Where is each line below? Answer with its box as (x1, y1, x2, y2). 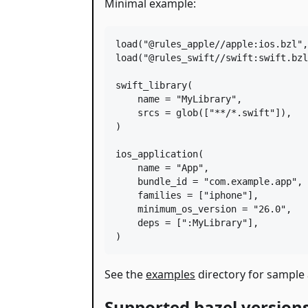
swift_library (115, 79, 187, 91)
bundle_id (137, 175, 187, 187)
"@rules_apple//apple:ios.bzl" (143, 38, 302, 49)
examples (146, 266, 195, 282)
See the (104, 266, 146, 282)
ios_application (115, 148, 198, 159)
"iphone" (203, 189, 247, 201)
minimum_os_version (137, 203, 236, 214)
